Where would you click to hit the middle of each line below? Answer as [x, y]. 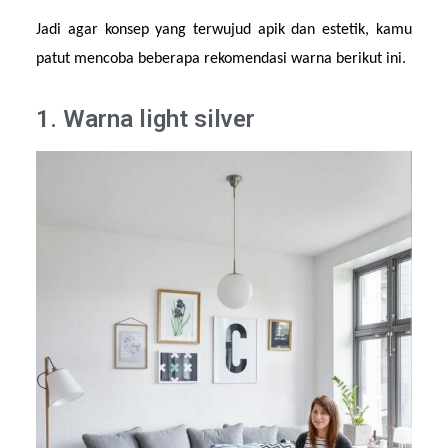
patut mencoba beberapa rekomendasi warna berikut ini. [221, 59]
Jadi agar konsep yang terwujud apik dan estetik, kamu [224, 30]
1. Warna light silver [146, 118]
